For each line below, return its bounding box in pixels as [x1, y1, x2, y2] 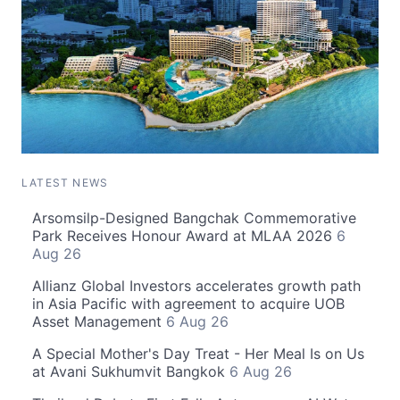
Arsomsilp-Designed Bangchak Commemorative [32, 208, 356, 227]
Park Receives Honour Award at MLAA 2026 [32, 226, 337, 245]
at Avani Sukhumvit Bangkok [32, 362, 229, 380]
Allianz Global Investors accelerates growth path [32, 276, 361, 295]
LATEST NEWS [21, 175, 109, 189]
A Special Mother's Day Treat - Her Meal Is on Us [32, 344, 364, 362]
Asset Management [32, 312, 166, 330]
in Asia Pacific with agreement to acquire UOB [32, 294, 345, 312]
